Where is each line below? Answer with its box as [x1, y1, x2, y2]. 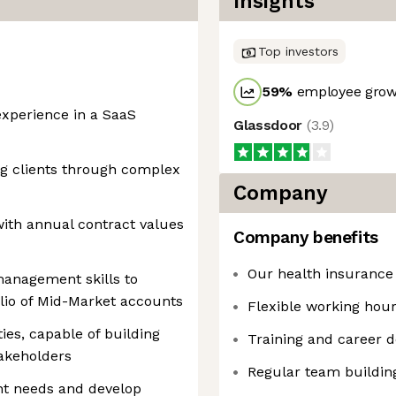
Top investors [258, 44, 339, 58]
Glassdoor [233, 117, 307, 133]
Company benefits [233, 227, 378, 247]
